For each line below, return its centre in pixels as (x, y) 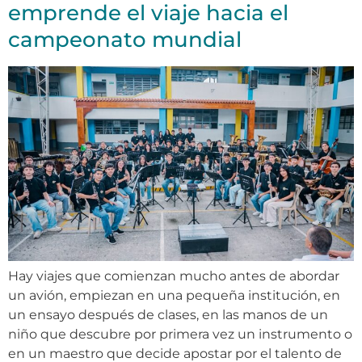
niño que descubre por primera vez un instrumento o (180, 334)
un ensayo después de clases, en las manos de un (168, 314)
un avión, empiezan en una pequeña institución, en (174, 295)
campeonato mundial (125, 40)
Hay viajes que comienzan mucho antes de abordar (174, 276)
